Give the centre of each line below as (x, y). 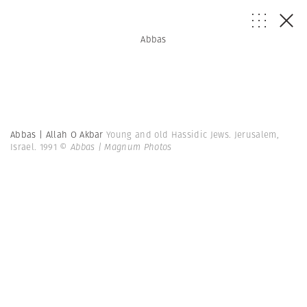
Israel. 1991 (35, 147)
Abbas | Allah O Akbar (59, 135)
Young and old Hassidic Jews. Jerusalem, (193, 135)
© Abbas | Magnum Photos (116, 147)
